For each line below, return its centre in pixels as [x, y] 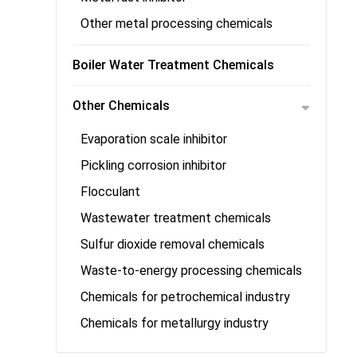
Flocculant [110, 192]
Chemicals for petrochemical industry [185, 297]
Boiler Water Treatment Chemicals [173, 65]
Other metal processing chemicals [177, 24]
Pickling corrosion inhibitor [153, 165]
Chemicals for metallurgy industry [175, 323]
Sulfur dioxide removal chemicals [173, 244]
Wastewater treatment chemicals [176, 218]
